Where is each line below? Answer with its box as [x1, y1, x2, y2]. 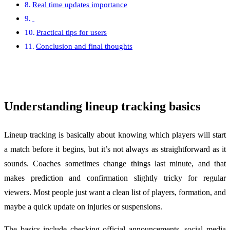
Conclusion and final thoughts [36, 42, 133, 51]
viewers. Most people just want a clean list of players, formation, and [4, 187, 226, 197]
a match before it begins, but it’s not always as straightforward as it [4, 144, 226, 154]
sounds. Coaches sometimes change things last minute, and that [4, 159, 226, 168]
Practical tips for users [36, 28, 107, 37]
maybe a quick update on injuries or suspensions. [4, 202, 162, 211]
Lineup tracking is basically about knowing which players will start [4, 130, 226, 139]
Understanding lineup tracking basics [4, 100, 200, 113]
